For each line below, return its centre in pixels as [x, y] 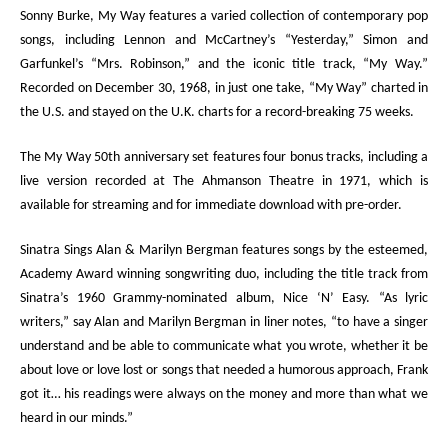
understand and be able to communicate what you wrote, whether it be [224, 346]
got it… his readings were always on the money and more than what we [224, 394]
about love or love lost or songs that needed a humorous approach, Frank [224, 370]
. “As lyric [397, 298]
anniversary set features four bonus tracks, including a [274, 157]
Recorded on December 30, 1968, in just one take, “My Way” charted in [224, 88]
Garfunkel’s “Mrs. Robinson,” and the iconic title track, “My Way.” [224, 64]
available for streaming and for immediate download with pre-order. [211, 205]
